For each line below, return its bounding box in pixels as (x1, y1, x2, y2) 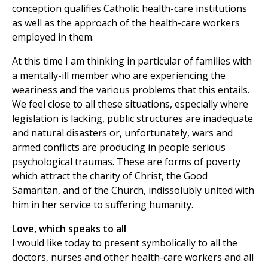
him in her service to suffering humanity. (12, 198, 193, 212)
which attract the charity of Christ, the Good (12, 169, 208, 183)
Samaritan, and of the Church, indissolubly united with (12, 184, 254, 197)
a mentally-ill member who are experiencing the (12, 69, 226, 83)
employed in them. (12, 31, 94, 44)
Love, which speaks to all (12, 222, 126, 236)
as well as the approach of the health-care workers (12, 16, 240, 30)
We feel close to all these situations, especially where (12, 98, 248, 111)
